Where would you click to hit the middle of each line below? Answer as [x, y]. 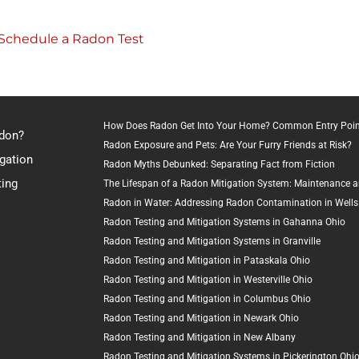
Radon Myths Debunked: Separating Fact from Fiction [219, 164]
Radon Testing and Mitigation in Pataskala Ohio [207, 260]
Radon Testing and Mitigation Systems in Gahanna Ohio [224, 222]
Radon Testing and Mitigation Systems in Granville [212, 241]
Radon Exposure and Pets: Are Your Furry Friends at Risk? [228, 145]
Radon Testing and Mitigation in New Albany [200, 337]
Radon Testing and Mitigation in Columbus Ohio [207, 299]
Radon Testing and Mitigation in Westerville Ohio [208, 280]
